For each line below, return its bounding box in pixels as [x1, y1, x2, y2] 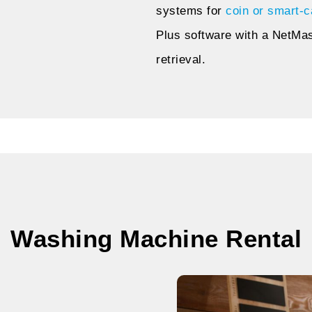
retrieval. [156, 53, 205, 67]
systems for [156, 4, 226, 18]
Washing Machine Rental [10, 225, 302, 253]
